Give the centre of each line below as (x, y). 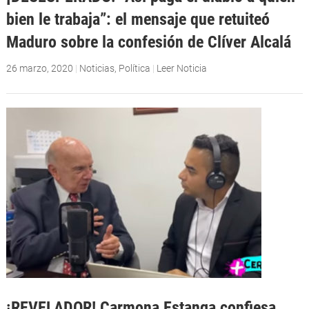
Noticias (97, 69)
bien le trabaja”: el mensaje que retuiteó (138, 19)
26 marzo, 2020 (39, 69)
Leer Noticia (181, 69)
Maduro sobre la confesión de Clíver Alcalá (148, 42)
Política (134, 69)
